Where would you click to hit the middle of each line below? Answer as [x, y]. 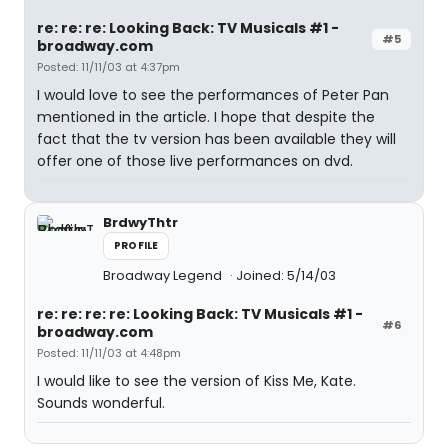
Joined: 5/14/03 [286, 275]
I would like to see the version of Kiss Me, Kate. [196, 381]
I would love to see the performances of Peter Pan [213, 95]
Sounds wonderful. [101, 403]
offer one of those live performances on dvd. [195, 161]
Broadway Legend [164, 275]
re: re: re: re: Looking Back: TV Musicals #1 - [200, 314]
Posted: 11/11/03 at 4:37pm [108, 67]
